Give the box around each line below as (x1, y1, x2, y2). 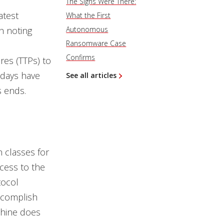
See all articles (66, 70, 117, 80)
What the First (66, 10, 111, 20)
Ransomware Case (66, 38, 126, 48)
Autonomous (66, 24, 108, 34)
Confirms (66, 52, 95, 62)
